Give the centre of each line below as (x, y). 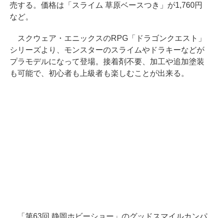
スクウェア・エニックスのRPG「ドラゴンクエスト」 (108, 38)
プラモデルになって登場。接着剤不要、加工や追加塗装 (107, 61)
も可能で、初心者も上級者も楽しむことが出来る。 (99, 73)
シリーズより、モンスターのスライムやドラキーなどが (107, 50)
